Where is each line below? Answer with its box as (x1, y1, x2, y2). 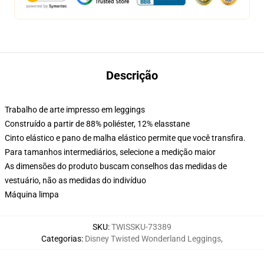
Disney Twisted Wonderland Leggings (85, 234, 221, 243)
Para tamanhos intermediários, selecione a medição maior (5, 147, 216, 157)
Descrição (106, 68, 158, 82)
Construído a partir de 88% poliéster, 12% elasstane (5, 119, 190, 128)
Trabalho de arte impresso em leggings (5, 105, 145, 114)
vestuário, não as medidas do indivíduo (5, 176, 146, 185)
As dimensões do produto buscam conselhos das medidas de (5, 161, 227, 171)
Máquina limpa (5, 190, 59, 199)
